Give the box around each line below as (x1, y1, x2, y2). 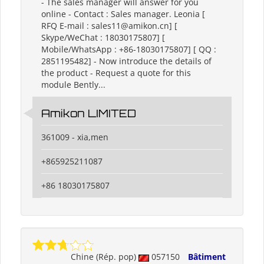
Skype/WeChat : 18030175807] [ (41, 32, 165, 44)
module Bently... (41, 79, 105, 91)
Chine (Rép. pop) (71, 251, 138, 263)
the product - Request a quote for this (41, 67, 191, 79)
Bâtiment (188, 251, 226, 263)
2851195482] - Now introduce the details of (41, 55, 212, 67)
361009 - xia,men (41, 131, 108, 143)
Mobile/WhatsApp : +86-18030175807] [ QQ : (41, 44, 216, 55)
